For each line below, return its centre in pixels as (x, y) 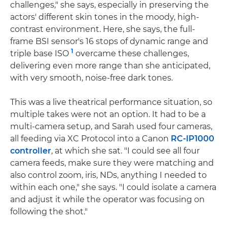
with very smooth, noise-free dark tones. (91, 78)
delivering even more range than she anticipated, (110, 66)
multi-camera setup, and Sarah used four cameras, (111, 127)
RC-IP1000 (193, 139)
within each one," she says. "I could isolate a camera (113, 187)
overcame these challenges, (131, 54)
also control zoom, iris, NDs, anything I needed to (108, 175)
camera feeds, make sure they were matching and (112, 163)
